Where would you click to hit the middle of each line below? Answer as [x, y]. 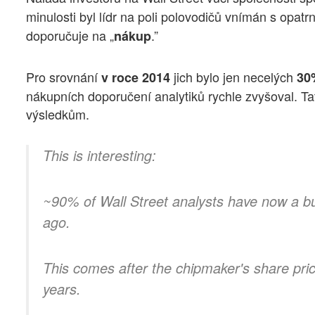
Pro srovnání [62, 76]
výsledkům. [58, 114]
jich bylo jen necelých [232, 76]
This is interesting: [99, 155]
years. [62, 289]
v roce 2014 [134, 77]
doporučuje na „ [70, 36]
